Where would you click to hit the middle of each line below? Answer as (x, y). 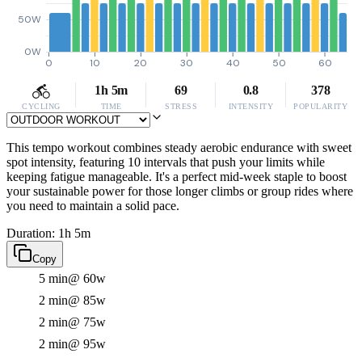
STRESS (181, 106)
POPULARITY (321, 106)
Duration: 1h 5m (48, 233)
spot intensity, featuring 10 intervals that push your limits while (166, 162)
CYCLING (41, 106)
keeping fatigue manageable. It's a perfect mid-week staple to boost (177, 177)
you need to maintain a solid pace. (93, 206)
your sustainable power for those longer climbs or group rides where (180, 191)
